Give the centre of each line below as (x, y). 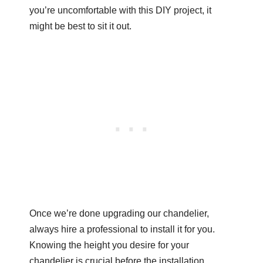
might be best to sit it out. (80, 26)
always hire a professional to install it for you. (122, 229)
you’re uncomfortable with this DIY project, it (120, 10)
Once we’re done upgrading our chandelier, (119, 213)
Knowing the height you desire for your (109, 245)
